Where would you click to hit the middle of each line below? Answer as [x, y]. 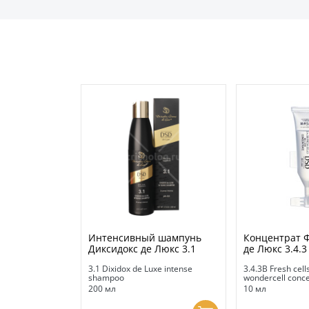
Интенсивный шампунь [145, 238]
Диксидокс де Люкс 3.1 [142, 249]
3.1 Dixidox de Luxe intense [140, 269]
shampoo [106, 278]
